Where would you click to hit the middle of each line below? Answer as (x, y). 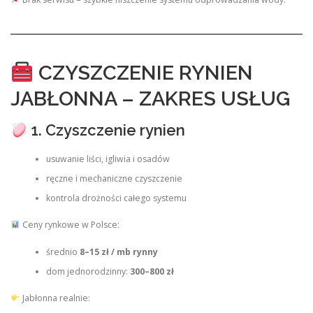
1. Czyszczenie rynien (106, 130)
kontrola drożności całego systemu (116, 198)
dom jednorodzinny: (88, 271)
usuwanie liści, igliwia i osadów (108, 159)
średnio (63, 252)
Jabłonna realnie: (55, 298)
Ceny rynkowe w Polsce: (70, 225)
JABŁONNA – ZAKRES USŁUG (150, 99)
